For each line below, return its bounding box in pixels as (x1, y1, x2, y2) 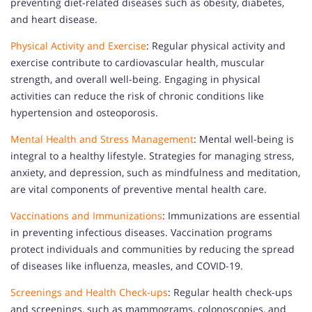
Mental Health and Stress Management (10, 132, 194, 146)
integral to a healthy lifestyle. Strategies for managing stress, (10, 149, 294, 163)
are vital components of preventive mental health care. (10, 182, 267, 196)
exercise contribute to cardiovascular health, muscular (10, 56, 265, 70)
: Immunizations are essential (162, 209, 300, 223)
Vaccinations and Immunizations (10, 209, 162, 223)
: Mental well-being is (194, 132, 294, 146)
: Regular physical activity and (146, 39, 286, 53)
